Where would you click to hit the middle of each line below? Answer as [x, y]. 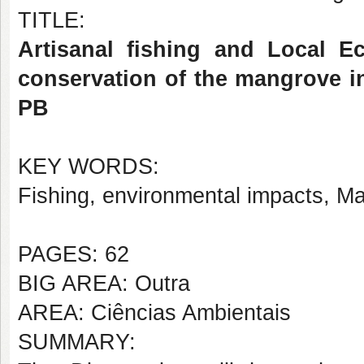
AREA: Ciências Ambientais [154, 313]
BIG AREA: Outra [104, 284]
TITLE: [52, 20]
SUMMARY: [77, 342]
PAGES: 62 [74, 254]
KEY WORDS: [89, 167]
